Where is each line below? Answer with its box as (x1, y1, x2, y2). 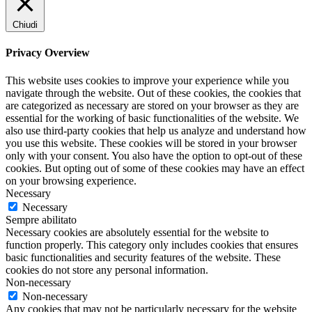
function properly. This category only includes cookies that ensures (6, 238, 298, 251)
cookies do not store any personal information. (6, 263, 208, 276)
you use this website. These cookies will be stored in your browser (6, 136, 297, 149)
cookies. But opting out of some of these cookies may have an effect (6, 162, 304, 174)
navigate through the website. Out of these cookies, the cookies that (6, 86, 301, 99)
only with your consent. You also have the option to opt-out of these (6, 149, 302, 162)
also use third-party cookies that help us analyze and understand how (6, 124, 306, 136)
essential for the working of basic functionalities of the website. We (6, 111, 299, 124)
